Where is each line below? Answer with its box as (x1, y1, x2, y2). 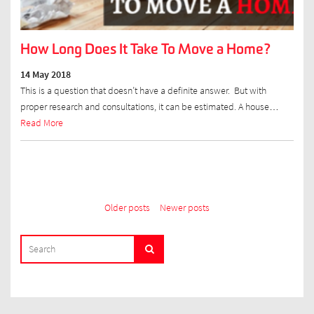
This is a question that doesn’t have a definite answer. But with (20, 84, 266, 97)
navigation (29, 214, 85, 231)
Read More (20, 116, 63, 129)
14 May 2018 (20, 68, 71, 81)
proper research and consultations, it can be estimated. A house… (20, 100, 279, 113)
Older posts (104, 201, 151, 214)
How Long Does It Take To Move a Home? (20, 39, 271, 59)
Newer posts (159, 201, 210, 214)
